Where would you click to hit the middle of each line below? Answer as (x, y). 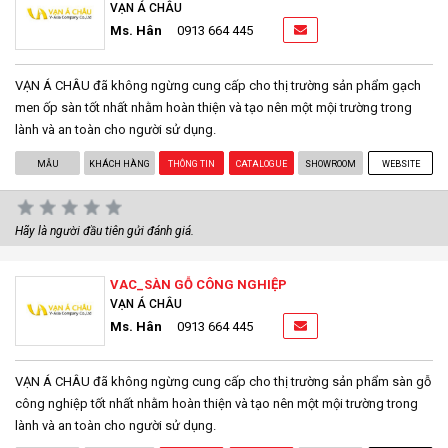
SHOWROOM (331, 163)
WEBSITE (400, 163)
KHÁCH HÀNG (120, 163)
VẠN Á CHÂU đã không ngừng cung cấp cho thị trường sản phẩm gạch (218, 85)
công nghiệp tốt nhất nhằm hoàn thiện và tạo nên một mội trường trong (216, 403)
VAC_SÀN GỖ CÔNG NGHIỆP (198, 284)
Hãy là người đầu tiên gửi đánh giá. (104, 230)
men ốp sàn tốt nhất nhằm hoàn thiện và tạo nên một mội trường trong (213, 107)
